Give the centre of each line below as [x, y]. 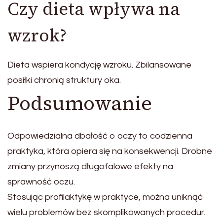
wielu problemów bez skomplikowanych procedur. [106, 213]
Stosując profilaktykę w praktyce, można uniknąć [105, 197]
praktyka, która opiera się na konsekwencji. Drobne [110, 151]
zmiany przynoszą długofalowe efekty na [90, 167]
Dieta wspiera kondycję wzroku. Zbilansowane [99, 65]
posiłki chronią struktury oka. [64, 80]
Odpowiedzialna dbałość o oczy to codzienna [100, 136]
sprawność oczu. [41, 182]
